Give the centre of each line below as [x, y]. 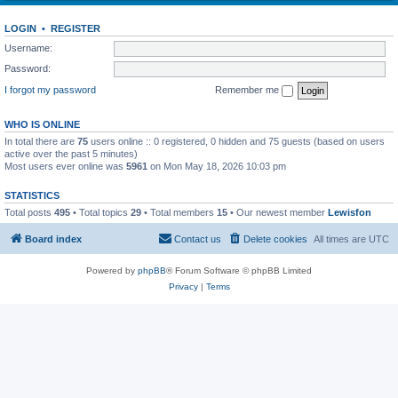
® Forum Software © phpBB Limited [239, 271]
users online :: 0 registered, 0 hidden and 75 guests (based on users [236, 141]
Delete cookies [275, 239]
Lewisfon [350, 212]
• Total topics [100, 212]
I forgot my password [50, 89]
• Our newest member [278, 212]
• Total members [179, 212]
